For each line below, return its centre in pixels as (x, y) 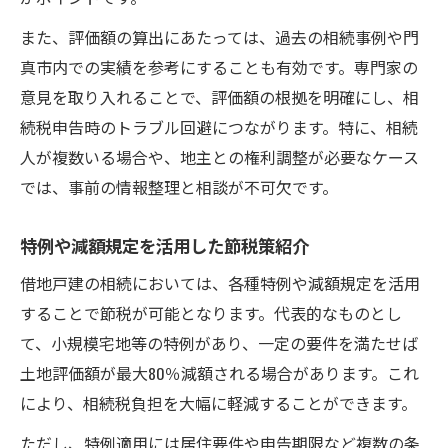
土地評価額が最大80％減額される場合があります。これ (219, 372)
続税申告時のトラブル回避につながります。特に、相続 (219, 126)
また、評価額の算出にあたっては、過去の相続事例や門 (219, 36)
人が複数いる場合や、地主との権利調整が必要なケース (219, 156)
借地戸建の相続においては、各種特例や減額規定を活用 (220, 282)
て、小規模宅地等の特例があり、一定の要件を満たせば (219, 342)
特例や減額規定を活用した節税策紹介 (164, 244)
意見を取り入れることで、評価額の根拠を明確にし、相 (219, 96)
